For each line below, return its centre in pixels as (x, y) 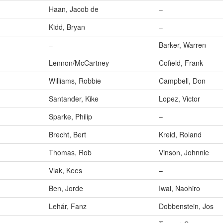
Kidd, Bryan (67, 27)
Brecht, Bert (67, 135)
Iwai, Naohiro (179, 188)
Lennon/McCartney (79, 63)
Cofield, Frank (181, 63)
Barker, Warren (182, 45)
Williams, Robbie (75, 81)
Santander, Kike (74, 99)
